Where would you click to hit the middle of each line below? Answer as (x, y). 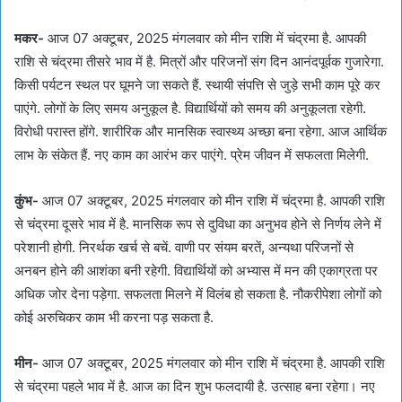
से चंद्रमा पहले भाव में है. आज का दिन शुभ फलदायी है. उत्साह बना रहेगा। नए (195, 386)
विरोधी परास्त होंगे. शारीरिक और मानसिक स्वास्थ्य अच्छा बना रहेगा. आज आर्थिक (201, 131)
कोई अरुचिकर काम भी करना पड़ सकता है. (114, 317)
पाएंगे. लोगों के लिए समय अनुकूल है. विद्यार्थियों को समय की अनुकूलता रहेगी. (190, 108)
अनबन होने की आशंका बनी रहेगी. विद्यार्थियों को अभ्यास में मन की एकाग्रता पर (196, 270)
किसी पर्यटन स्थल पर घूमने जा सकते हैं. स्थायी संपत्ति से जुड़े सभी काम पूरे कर (197, 84)
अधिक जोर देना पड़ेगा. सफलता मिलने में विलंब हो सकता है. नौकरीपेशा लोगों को (198, 293)
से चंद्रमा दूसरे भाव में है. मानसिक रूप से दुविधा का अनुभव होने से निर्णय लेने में (198, 223)
